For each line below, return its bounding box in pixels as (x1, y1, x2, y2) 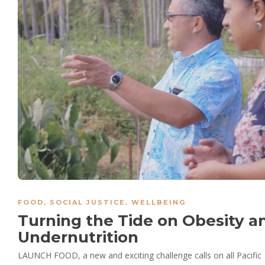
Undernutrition (18, 228, 143, 247)
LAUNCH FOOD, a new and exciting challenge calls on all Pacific (18, 250, 261, 261)
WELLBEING (131, 198, 186, 207)
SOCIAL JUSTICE (50, 198, 125, 207)
